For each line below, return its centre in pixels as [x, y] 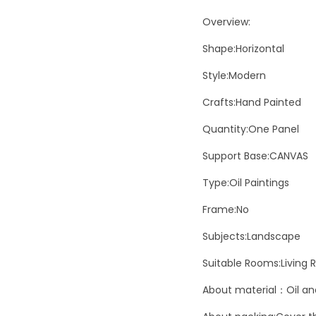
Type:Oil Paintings [246, 183]
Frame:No [226, 209]
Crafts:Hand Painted [252, 102]
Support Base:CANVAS [255, 156]
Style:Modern [234, 75]
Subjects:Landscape [251, 236]
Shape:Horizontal [243, 49]
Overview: [226, 22]
